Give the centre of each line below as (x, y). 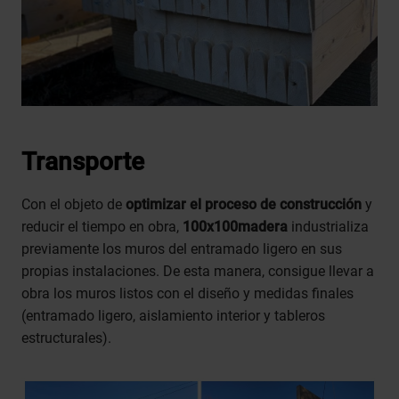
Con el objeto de (73, 205)
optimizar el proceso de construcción (244, 205)
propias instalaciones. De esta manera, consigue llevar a (198, 272)
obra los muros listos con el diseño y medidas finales (187, 294)
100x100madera (233, 227)
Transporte (83, 162)
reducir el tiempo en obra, (100, 227)
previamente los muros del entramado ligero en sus (182, 249)
